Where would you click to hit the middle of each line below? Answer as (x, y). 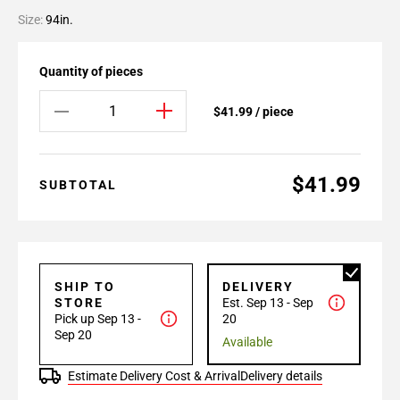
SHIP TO (85, 287)
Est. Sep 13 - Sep (268, 303)
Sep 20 (73, 335)
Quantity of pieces (91, 71)
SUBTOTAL (78, 185)
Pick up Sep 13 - (98, 319)
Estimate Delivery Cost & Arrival (154, 376)
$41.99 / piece (254, 111)
